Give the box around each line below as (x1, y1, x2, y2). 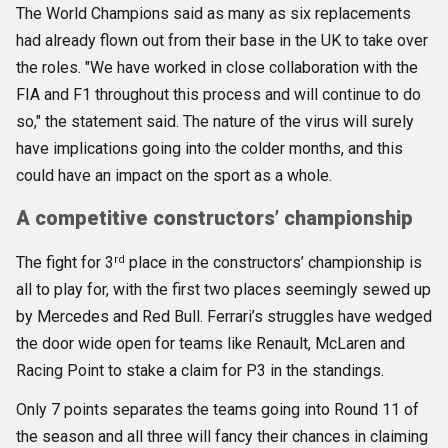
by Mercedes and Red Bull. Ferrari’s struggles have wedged (16, 307, 432, 327)
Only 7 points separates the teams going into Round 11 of (16, 400, 419, 420)
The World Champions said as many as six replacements (16, 3, 411, 23)
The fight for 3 (16, 253, 114, 273)
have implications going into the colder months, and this (16, 138, 403, 158)
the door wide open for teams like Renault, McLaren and (16, 334, 405, 354)
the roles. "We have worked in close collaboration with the (16, 57, 418, 77)
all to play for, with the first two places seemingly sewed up (16, 280, 431, 300)
